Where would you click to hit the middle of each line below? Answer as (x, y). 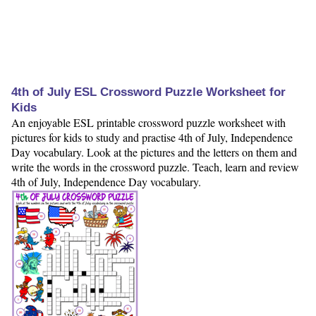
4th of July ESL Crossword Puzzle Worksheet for (148, 92)
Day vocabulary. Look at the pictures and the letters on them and (154, 152)
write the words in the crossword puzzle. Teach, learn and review (155, 167)
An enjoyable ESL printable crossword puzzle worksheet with (148, 123)
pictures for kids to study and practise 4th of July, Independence (152, 138)
